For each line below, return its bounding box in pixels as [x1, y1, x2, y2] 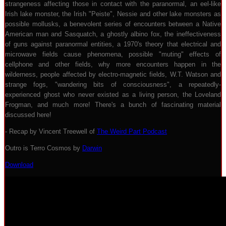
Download [5, 161, 33, 168]
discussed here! [5, 111, 51, 119]
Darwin [82, 144, 102, 152]
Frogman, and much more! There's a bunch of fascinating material [5, 101, 221, 108]
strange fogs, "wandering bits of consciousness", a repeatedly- [5, 81, 221, 88]
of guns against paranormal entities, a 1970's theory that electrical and [5, 40, 221, 48]
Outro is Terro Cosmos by [5, 144, 82, 152]
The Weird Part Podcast [97, 128, 167, 135]
